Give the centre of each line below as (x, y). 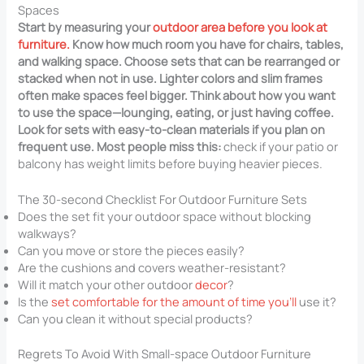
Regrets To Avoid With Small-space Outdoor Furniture (165, 353)
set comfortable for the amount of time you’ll (174, 302)
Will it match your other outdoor (107, 285)
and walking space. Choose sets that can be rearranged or (179, 61)
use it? (317, 302)
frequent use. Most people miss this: (120, 146)
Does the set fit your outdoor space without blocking (165, 217)
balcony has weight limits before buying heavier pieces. (171, 163)
